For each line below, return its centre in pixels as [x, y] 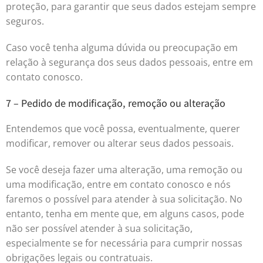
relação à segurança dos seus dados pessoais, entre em [129, 62]
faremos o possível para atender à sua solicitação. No [124, 199]
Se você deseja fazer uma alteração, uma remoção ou [124, 170]
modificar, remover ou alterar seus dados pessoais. [120, 143]
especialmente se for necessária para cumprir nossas [124, 243]
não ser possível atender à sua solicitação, [99, 228]
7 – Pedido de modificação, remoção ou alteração [116, 103]
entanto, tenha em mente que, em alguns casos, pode [125, 214]
